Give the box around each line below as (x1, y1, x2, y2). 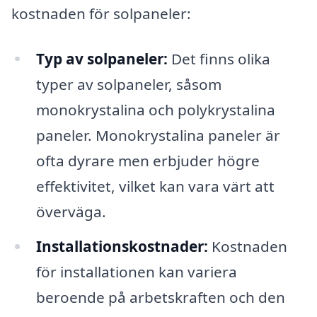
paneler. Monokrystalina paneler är (35, 125, 280, 145)
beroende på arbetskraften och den (35, 287, 285, 308)
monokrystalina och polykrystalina (35, 99, 275, 120)
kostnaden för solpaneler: (11, 3, 191, 23)
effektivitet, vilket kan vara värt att (35, 175, 275, 196)
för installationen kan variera (35, 262, 237, 282)
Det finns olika (167, 48, 270, 69)
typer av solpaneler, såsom (35, 74, 221, 94)
